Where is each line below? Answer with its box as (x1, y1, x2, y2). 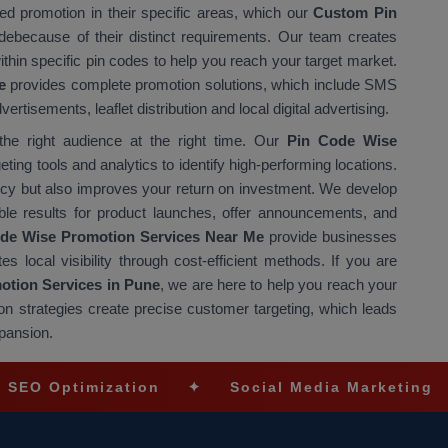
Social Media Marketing (147, 378, 351, 395)
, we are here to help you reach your (159, 275, 398, 293)
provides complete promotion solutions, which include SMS (5, 75, 397, 93)
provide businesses (264, 227, 397, 245)
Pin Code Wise (279, 131, 397, 149)
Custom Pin (313, 3, 398, 21)
